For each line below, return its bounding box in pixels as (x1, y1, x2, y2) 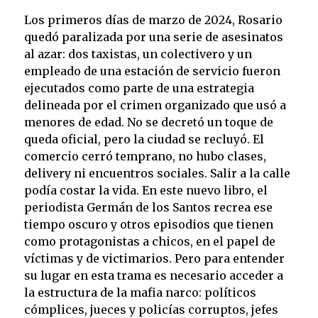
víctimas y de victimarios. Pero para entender (23, 251, 285, 265)
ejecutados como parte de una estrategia (23, 80, 254, 95)
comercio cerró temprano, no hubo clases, (23, 148, 266, 163)
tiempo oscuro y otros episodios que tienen (23, 216, 273, 231)
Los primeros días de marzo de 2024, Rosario (23, 12, 283, 27)
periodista (23, 199, 84, 214)
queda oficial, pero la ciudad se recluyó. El (23, 131, 264, 146)
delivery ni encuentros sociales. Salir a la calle (23, 165, 290, 180)
